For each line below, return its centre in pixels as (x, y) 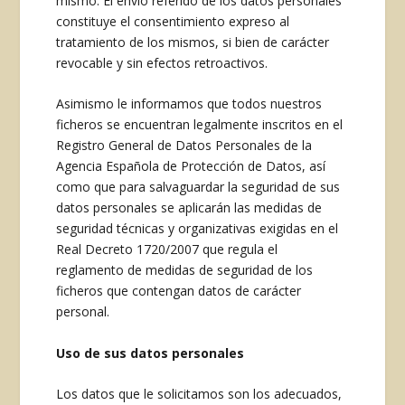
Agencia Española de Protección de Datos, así (191, 166)
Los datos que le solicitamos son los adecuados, (199, 393)
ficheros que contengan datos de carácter (179, 291)
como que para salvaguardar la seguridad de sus (198, 187)
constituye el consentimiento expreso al (173, 21)
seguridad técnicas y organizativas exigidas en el (198, 229)
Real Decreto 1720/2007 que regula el (167, 250)
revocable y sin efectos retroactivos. (162, 62)
